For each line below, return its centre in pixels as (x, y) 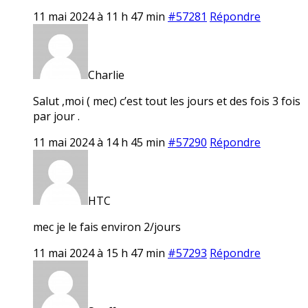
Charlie (106, 75)
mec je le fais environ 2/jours (107, 227)
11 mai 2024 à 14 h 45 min (99, 142)
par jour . (56, 116)
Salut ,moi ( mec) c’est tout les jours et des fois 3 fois (167, 101)
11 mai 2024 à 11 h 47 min (99, 16)
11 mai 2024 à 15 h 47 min (99, 253)
